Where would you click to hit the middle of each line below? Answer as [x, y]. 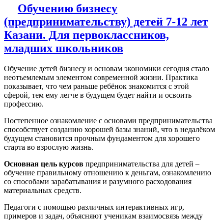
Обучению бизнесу [68, 8]
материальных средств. [43, 191]
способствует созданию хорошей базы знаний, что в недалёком [110, 130]
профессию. [24, 104]
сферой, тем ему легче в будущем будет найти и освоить [98, 95]
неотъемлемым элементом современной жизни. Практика [101, 78]
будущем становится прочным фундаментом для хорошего [102, 138]
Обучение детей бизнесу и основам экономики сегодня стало [107, 69]
